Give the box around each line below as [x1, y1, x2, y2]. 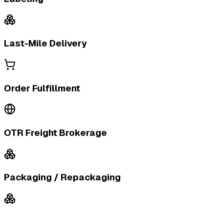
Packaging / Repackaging [4, 171, 121, 184]
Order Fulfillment [4, 82, 80, 94]
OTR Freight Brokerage [4, 126, 107, 139]
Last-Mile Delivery [4, 37, 87, 50]
